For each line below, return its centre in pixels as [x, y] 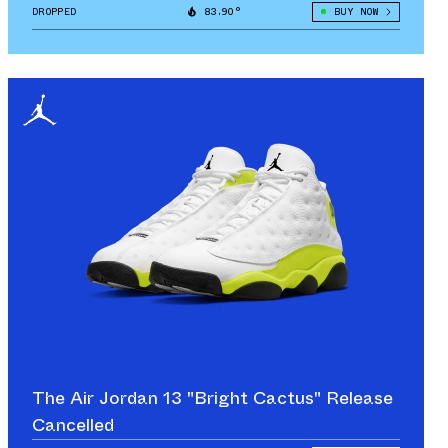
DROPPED [54, 11]
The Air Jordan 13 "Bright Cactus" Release [212, 397]
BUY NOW [355, 11]
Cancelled [73, 424]
